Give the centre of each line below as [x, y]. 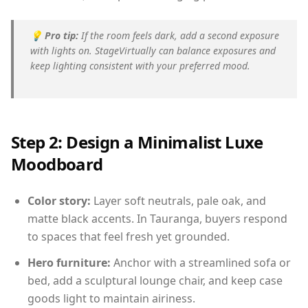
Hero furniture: [69, 263]
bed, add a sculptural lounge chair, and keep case [155, 281]
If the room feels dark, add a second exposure [179, 36]
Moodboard [57, 164]
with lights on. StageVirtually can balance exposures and [153, 51]
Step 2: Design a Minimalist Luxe [137, 142]
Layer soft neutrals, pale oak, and [178, 201]
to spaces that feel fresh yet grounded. [129, 237]
